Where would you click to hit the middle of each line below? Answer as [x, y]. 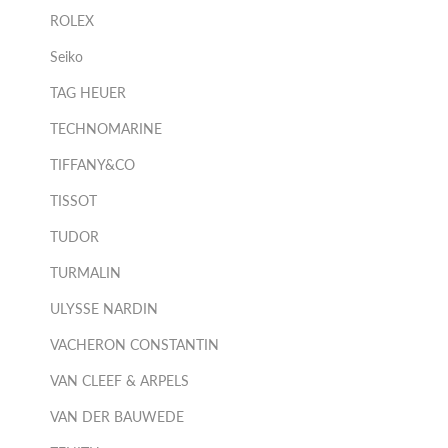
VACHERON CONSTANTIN [134, 344]
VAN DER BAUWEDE [117, 416]
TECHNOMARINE [106, 128]
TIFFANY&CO [92, 164]
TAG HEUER [88, 92]
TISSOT [73, 200]
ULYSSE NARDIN [104, 308]
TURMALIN [85, 272]
